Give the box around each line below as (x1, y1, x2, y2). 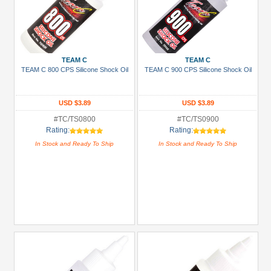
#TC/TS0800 (53, 115, 96, 123)
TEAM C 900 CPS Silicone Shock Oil (144, 66, 252, 73)
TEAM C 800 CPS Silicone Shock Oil (21, 66, 128, 73)
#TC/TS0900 (177, 115, 219, 123)
